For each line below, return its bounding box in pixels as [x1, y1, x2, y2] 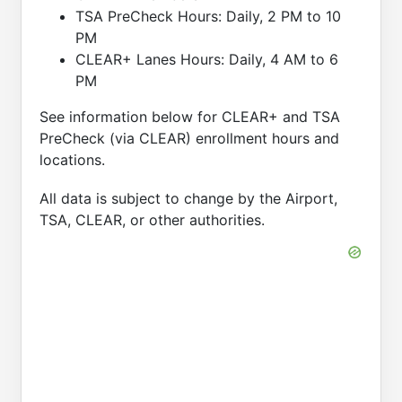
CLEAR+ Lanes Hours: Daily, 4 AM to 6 [75, 49, 338, 68]
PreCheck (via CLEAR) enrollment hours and [39, 128, 339, 147]
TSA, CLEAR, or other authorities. [39, 210, 265, 229]
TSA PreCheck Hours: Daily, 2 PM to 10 [75, 6, 341, 25]
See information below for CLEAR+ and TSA [39, 107, 340, 126]
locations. [39, 150, 105, 169]
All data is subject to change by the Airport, [39, 188, 337, 207]
